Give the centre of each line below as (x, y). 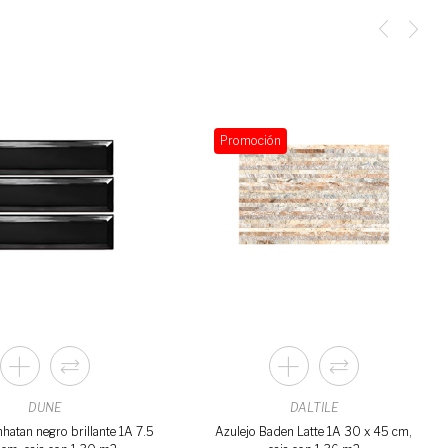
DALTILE (313, 407)
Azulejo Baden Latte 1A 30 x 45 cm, (314, 431)
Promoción (250, 140)
